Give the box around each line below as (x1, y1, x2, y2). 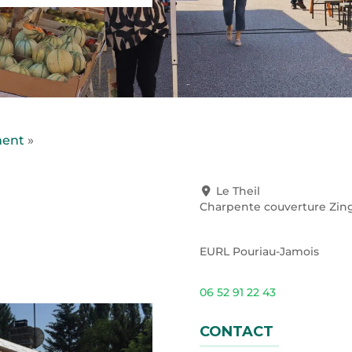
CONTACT (199, 322, 273, 340)
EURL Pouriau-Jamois (199, 244, 319, 258)
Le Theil (216, 183, 261, 198)
